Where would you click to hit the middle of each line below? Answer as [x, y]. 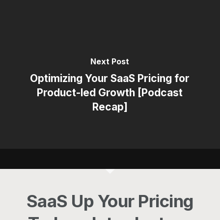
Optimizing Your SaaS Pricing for [110, 78]
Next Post [110, 61]
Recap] [110, 107]
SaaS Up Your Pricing [110, 201]
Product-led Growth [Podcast [110, 92]
